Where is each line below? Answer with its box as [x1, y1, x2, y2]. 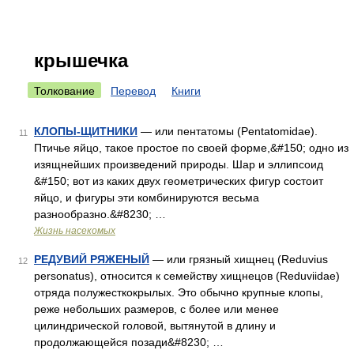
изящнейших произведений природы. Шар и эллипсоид [34, 158, 323, 171]
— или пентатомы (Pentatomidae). [137, 125, 318, 137]
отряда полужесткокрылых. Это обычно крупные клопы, [34, 286, 323, 299]
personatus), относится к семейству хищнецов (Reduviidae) [34, 269, 340, 282]
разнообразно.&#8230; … [34, 208, 166, 220]
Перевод [111, 85, 156, 97]
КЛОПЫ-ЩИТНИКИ [34, 125, 137, 137]
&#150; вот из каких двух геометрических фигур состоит [34, 175, 323, 187]
